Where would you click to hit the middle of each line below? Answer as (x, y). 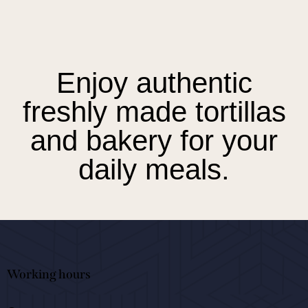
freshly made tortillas (154, 111)
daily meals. (154, 169)
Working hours (49, 274)
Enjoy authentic (154, 82)
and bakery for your (154, 140)
